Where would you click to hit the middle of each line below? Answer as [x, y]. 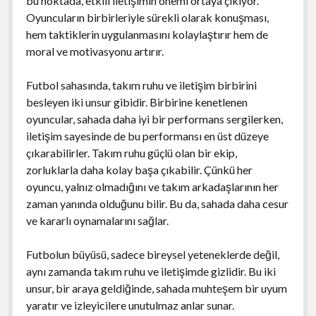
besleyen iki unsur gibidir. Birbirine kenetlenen [136, 102]
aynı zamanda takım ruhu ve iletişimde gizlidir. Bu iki [151, 271]
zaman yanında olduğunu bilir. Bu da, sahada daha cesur [157, 203]
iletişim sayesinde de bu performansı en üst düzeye [147, 135]
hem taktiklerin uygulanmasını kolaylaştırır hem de [147, 34]
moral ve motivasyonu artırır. [95, 51]
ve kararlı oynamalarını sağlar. [97, 220]
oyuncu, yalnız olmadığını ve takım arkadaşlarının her [152, 186]
